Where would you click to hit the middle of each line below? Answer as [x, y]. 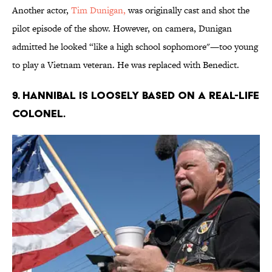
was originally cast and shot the [188, 10]
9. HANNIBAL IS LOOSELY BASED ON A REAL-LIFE [136, 95]
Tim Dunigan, [98, 10]
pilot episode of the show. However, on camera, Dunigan [122, 29]
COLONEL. [39, 114]
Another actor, [42, 10]
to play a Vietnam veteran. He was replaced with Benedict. [126, 65]
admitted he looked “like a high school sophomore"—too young [135, 47]
